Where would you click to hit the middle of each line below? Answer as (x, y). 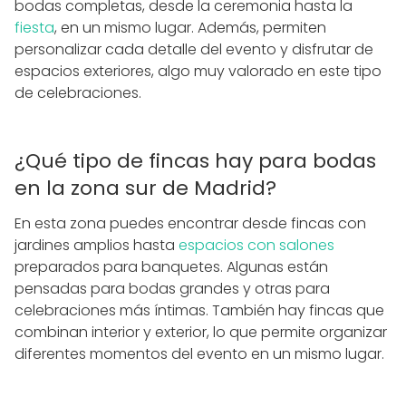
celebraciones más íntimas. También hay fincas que (199, 310)
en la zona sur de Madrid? (145, 188)
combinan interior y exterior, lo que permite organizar (201, 332)
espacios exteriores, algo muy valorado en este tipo (198, 71)
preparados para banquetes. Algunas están (171, 266)
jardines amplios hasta (95, 245)
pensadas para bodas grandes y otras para (172, 288)
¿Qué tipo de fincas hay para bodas (195, 160)
